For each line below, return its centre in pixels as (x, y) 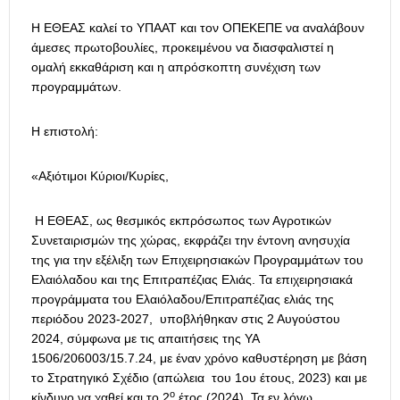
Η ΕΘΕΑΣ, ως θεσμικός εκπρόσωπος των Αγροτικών (181, 221)
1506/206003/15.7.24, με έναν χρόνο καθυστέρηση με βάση (199, 358)
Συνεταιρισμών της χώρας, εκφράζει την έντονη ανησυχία (191, 241)
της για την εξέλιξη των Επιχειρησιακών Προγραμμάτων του (197, 260)
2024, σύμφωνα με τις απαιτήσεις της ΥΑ (145, 339)
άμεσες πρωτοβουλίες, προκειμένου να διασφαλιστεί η (183, 48)
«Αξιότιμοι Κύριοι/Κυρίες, (100, 176)
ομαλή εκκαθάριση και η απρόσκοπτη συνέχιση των (176, 67)
